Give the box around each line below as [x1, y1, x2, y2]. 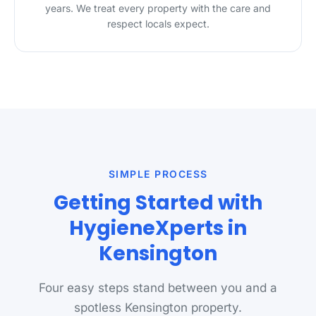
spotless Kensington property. [74, 300, 242, 315]
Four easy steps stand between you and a [39, 281, 277, 295]
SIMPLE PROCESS [108, 168, 208, 180]
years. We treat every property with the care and [45, 2, 271, 14]
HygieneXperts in [69, 214, 247, 242]
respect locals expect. [107, 18, 209, 30]
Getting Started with [54, 189, 262, 217]
